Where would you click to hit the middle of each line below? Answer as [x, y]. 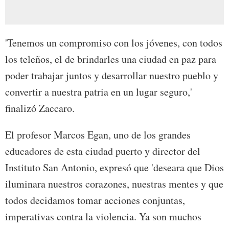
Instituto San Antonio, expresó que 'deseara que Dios [114, 168]
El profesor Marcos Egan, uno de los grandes [98, 135]
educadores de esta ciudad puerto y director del [103, 151]
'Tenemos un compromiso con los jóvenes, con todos [114, 43]
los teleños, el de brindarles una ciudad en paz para [111, 59]
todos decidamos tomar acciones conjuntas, [95, 200]
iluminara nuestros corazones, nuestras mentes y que [114, 184]
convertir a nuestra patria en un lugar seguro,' [99, 92]
